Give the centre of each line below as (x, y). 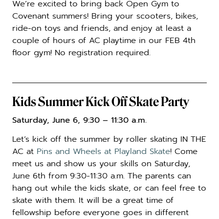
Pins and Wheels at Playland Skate (103, 152)
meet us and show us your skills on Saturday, (101, 164)
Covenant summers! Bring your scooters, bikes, (105, 16)
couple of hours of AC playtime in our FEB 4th (104, 40)
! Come (184, 152)
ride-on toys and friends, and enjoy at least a (102, 28)
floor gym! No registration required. (81, 52)
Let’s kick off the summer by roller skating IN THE (109, 139)
